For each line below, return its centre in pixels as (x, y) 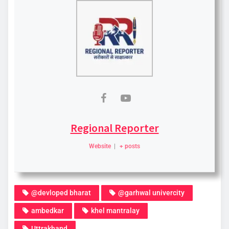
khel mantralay (115, 210)
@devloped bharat (61, 192)
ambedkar (48, 210)
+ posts (130, 146)
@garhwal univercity (151, 192)
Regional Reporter (114, 128)
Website (100, 146)
